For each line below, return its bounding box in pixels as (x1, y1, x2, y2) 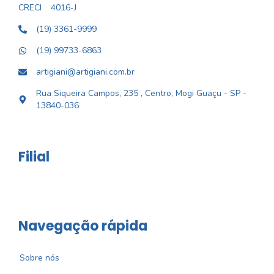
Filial (18, 147, 50, 166)
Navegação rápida (18, 217, 147, 235)
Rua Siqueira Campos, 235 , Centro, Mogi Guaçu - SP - (36, 87, 246, 99)
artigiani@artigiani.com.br (36, 66, 135, 78)
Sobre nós (20, 252, 59, 264)
